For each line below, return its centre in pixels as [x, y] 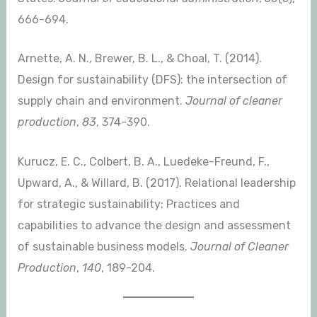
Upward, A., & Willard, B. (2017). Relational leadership [156, 183]
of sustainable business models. [104, 246]
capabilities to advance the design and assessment [154, 225]
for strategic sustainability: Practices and [128, 204]
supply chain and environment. [101, 101]
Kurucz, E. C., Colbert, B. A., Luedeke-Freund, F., [143, 161]
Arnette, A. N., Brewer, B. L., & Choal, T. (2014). [139, 59]
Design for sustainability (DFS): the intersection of [152, 80]
